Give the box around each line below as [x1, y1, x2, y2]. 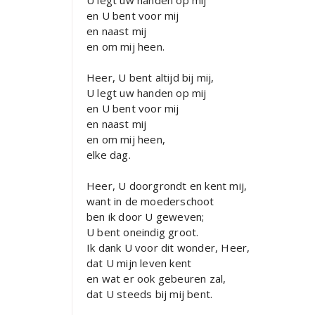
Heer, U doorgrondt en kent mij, [86, 179, 247, 193]
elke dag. [86, 148, 131, 162]
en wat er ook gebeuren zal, [86, 271, 226, 286]
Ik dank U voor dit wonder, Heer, [86, 240, 250, 255]
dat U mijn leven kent [86, 256, 192, 271]
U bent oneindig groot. [86, 225, 199, 240]
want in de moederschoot [86, 194, 214, 209]
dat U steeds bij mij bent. [86, 287, 213, 302]
